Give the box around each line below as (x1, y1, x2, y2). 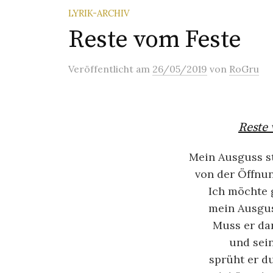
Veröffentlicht (68, 63, 136, 75)
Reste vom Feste (68, 24, 241, 55)
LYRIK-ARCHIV (68, 7, 130, 19)
